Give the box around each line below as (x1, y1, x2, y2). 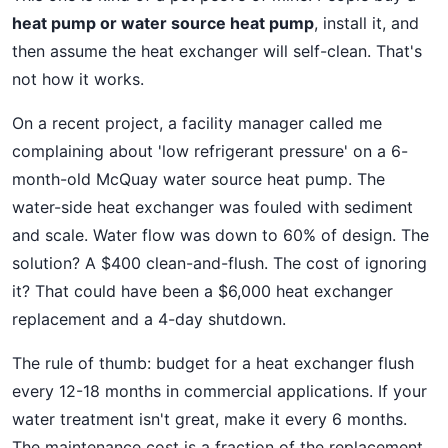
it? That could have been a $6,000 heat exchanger (12, 281, 393, 301)
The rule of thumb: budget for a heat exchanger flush (12, 353, 414, 373)
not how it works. (12, 69, 144, 89)
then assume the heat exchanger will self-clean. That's (12, 41, 422, 61)
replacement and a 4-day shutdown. (12, 309, 286, 329)
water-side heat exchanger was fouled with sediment (12, 197, 413, 217)
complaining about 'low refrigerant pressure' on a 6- (12, 141, 408, 161)
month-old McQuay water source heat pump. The (12, 169, 385, 189)
